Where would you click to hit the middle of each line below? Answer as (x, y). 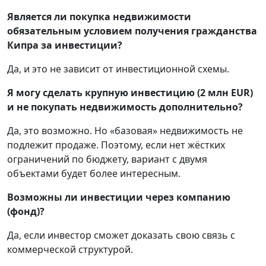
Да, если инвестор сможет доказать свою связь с (121, 235)
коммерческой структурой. (70, 250)
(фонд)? (26, 212)
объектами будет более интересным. (94, 174)
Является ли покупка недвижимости (99, 17)
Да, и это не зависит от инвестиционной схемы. (118, 69)
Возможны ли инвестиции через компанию (119, 197)
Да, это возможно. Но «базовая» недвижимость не (125, 131)
